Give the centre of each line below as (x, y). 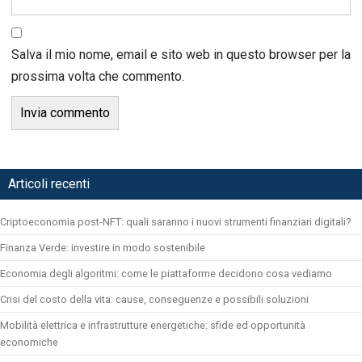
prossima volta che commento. (98, 76)
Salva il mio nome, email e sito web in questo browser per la (181, 54)
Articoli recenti (49, 183)
